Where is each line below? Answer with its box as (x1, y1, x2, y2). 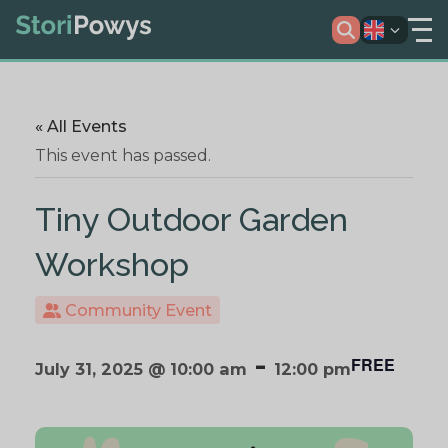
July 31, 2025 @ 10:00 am (35, 359, 247, 380)
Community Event (61, 299, 213, 320)
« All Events (35, 117, 127, 137)
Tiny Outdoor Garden (35, 200, 348, 239)
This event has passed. (35, 145, 211, 165)
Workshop (35, 245, 189, 284)
